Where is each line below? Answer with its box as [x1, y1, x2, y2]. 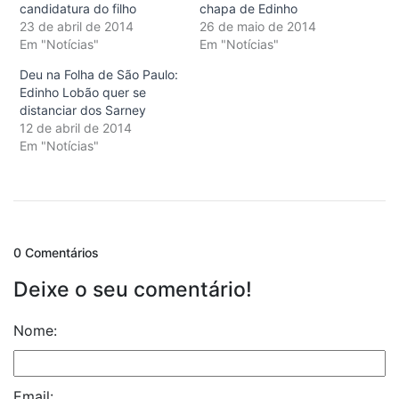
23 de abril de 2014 [20, 19, 134, 35]
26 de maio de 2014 [199, 19, 316, 35]
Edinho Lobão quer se [20, 85, 146, 101]
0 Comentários [13, 245, 99, 261]
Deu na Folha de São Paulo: [20, 67, 178, 83]
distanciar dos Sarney [20, 102, 146, 118]
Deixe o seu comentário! [13, 277, 252, 303]
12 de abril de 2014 [20, 120, 132, 136]
